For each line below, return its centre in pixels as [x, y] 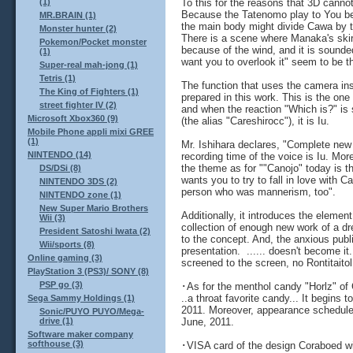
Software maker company [80, 334]
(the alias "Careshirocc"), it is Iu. [255, 121]
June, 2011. [208, 321]
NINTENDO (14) [59, 155]
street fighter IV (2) [78, 105]
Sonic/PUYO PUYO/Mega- [92, 312]
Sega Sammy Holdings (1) [81, 298]
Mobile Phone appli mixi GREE [91, 132]
